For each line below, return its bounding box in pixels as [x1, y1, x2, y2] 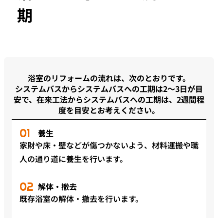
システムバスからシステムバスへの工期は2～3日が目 [15, 83, 203, 95]
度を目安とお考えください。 [58, 104, 160, 116]
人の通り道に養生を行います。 [19, 153, 127, 165]
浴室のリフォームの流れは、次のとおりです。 [28, 72, 190, 84]
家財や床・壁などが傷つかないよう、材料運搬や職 [19, 139, 199, 151]
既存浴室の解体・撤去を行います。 [19, 193, 143, 205]
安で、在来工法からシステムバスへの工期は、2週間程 [14, 93, 204, 106]
